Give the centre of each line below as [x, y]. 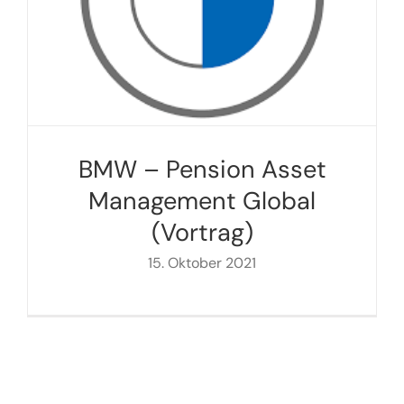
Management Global [202, 201]
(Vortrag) [202, 233]
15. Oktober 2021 [202, 263]
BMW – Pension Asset [202, 170]
